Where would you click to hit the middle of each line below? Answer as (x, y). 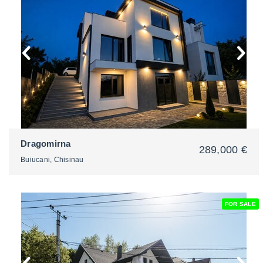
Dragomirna (46, 144)
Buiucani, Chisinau (52, 160)
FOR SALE (240, 204)
